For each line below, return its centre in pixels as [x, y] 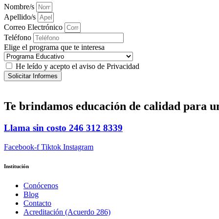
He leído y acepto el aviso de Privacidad [77, 66]
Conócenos [41, 186]
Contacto [37, 203]
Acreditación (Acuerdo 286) [67, 212]
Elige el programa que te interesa [54, 47]
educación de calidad [128, 106]
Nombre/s [20, 6]
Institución [16, 166]
